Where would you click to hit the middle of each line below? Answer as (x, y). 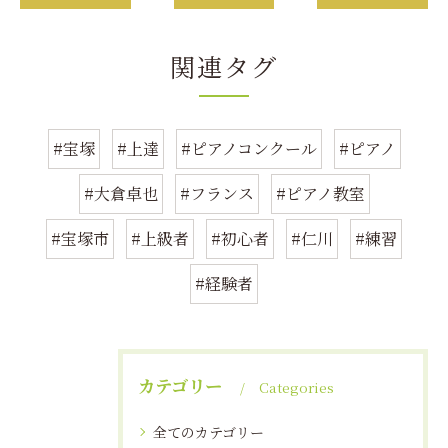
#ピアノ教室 (320, 193)
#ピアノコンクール (248, 148)
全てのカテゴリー (208, 432)
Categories (296, 387)
